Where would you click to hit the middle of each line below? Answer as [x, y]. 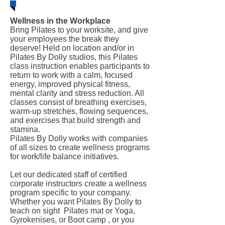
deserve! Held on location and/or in [72, 48]
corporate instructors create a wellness [78, 184]
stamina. [25, 129]
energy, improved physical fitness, [70, 84]
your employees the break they [65, 39]
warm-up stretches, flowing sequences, [79, 111]
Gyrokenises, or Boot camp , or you [72, 220]
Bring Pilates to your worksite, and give [79, 30]
